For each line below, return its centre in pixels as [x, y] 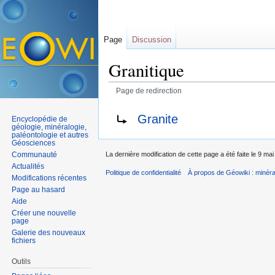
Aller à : [125, 100]
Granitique [146, 70]
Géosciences [34, 143]
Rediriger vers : [138, 112]
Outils [21, 261]
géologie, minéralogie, [49, 127]
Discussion [152, 40]
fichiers [24, 240]
